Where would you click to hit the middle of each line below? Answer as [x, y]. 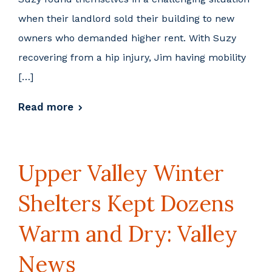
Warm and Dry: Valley [128, 233]
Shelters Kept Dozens [126, 203]
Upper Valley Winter [121, 173]
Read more [46, 107]
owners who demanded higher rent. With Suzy [127, 38]
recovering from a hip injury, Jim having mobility [132, 57]
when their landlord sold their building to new [126, 18]
